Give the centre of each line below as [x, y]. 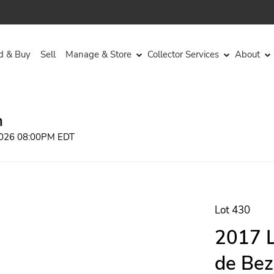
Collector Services [183, 54]
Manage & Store [98, 54]
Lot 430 [232, 210]
